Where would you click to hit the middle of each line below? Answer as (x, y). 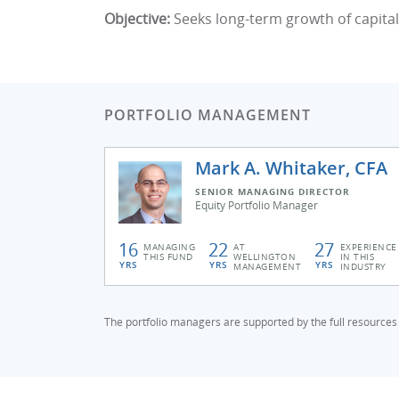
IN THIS (357, 256)
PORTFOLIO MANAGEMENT (208, 115)
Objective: (137, 19)
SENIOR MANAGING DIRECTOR (273, 191)
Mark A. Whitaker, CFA (291, 168)
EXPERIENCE (368, 247)
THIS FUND (168, 256)
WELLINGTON (265, 256)
